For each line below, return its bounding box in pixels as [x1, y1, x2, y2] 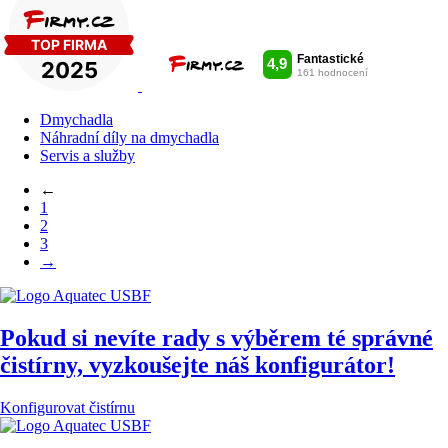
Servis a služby [40, 146, 135, 164]
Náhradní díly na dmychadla [40, 128, 219, 146]
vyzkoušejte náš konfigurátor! [89, 351, 395, 378]
